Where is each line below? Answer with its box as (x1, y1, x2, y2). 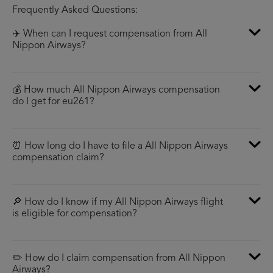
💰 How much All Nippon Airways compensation (12, 85, 220, 96)
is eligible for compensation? (12, 209, 137, 219)
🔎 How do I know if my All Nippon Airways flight (12, 197, 223, 208)
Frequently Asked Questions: (12, 5, 138, 16)
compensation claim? (12, 153, 104, 163)
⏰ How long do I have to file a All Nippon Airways (12, 141, 228, 152)
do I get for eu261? (12, 97, 94, 107)
